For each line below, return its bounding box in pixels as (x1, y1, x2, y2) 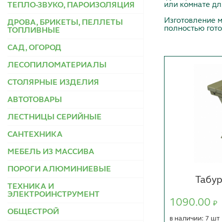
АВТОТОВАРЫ (7, 96, 62, 105)
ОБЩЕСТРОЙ (7, 208, 59, 217)
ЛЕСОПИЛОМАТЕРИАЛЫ (7, 61, 107, 70)
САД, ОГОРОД (7, 44, 61, 53)
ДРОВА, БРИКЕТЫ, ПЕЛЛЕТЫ (7, 19, 123, 27)
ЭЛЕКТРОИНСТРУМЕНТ (7, 191, 100, 199)
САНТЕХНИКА (7, 131, 62, 139)
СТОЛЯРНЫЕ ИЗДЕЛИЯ (7, 79, 99, 87)
